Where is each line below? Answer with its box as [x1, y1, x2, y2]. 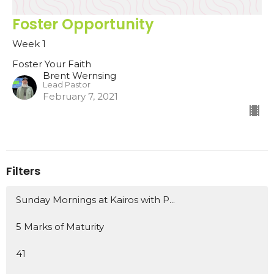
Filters [6, 163, 40, 179]
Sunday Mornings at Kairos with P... [16, 193, 175, 206]
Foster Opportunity [12, 14, 154, 35]
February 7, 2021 [43, 91, 118, 103]
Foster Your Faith [12, 58, 91, 70]
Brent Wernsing [43, 70, 116, 82]
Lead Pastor [43, 80, 91, 90]
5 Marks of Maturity [16, 220, 104, 232]
